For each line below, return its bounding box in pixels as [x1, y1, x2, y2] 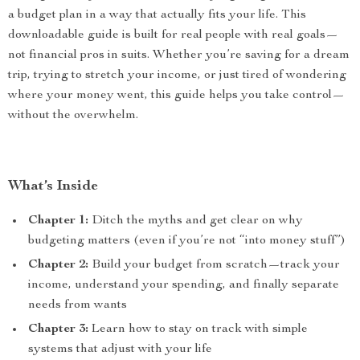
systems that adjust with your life [28, 343, 212, 356]
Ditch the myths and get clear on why [88, 215, 303, 227]
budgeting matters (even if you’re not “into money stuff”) [28, 235, 346, 247]
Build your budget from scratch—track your [88, 259, 340, 272]
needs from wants [28, 299, 127, 312]
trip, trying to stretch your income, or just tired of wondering [8, 69, 346, 82]
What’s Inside [8, 179, 98, 194]
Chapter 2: [28, 259, 88, 272]
